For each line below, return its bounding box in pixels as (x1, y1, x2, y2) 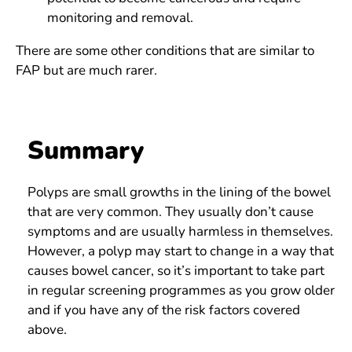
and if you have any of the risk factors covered (27, 301, 300, 320)
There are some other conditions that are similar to (16, 42, 314, 60)
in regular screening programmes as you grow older (27, 281, 335, 300)
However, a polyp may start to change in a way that (27, 242, 334, 261)
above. (27, 321, 67, 339)
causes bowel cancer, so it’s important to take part (27, 262, 324, 280)
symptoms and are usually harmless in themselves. (27, 222, 333, 241)
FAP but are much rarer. (16, 61, 157, 80)
